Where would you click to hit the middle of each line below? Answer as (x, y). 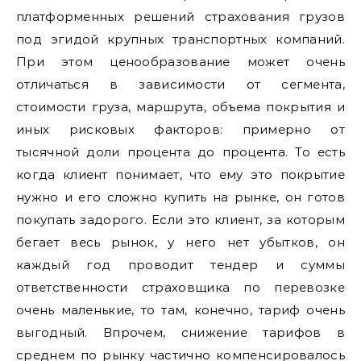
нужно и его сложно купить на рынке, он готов (180, 197)
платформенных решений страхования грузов (180, 16)
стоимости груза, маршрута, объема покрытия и (180, 106)
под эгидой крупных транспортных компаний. (180, 39)
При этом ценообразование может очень (180, 61)
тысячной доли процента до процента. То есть (180, 151)
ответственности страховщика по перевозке (180, 287)
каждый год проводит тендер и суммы (180, 264)
